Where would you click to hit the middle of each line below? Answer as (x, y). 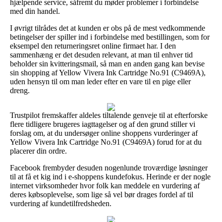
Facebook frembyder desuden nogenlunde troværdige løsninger (109, 167)
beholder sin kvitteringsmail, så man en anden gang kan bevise (107, 63)
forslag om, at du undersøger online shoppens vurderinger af (104, 133)
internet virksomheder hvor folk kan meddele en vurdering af (105, 185)
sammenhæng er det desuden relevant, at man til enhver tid (101, 55)
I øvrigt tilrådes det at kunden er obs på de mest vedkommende (108, 28)
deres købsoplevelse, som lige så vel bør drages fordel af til (102, 194)
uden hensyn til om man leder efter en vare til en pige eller (100, 81)
